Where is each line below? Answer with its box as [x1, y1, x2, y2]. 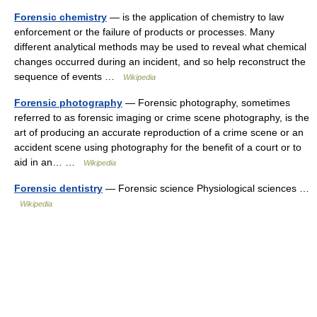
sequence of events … [14, 71, 123, 82]
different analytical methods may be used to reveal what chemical [14, 41, 306, 52]
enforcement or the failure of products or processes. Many [14, 26, 275, 38]
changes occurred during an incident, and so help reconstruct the [14, 56, 306, 67]
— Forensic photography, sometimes [122, 97, 290, 108]
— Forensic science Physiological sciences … [103, 183, 309, 194]
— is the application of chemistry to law [107, 11, 284, 23]
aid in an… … [14, 156, 83, 168]
